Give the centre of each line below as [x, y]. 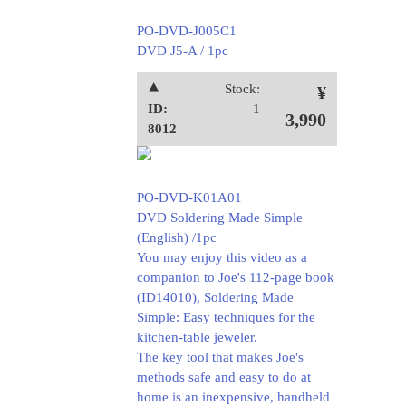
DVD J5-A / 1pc [182, 51]
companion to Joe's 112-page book [235, 277]
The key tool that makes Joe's [220, 357]
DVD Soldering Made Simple [219, 217]
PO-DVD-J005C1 [186, 31]
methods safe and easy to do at [223, 377]
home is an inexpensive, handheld [233, 397]
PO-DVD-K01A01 [189, 198]
